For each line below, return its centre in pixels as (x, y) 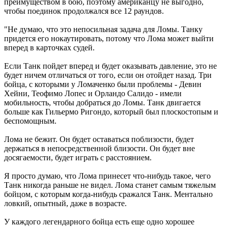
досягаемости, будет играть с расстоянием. (78, 157)
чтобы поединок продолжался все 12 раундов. (84, 11)
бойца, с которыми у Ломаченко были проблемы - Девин (103, 84)
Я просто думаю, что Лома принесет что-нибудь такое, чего (107, 176)
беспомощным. (30, 121)
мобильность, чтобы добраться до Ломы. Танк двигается (102, 102)
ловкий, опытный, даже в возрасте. (65, 203)
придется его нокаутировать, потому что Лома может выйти (109, 38)
